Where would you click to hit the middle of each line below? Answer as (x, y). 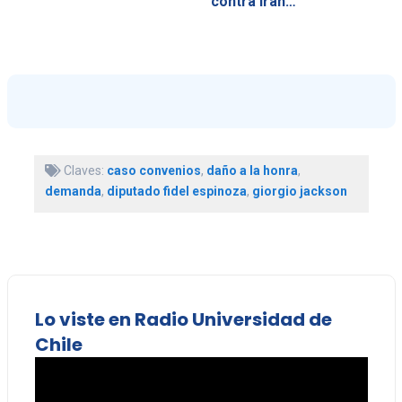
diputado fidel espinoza (176, 192)
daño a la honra (252, 171)
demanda (73, 192)
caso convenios (153, 171)
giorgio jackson (299, 192)
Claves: (83, 171)
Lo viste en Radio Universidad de (183, 320)
